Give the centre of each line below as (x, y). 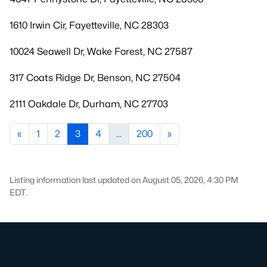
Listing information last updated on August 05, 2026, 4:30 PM (124, 180)
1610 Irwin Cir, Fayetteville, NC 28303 (89, 25)
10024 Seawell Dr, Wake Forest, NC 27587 (101, 52)
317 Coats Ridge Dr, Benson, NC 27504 (95, 78)
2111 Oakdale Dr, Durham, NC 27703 (89, 104)
